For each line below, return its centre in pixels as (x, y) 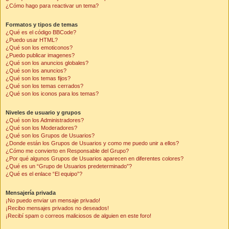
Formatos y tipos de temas (42, 25)
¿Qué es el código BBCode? (41, 32)
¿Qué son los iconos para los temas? (52, 94)
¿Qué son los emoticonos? (39, 48)
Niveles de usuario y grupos (43, 112)
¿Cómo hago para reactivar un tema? (52, 6)
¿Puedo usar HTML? (32, 40)
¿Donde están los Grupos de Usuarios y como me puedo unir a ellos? (92, 143)
